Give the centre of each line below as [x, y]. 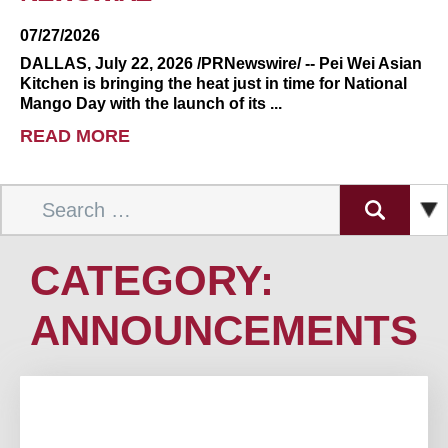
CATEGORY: [152, 281]
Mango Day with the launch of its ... [151, 104]
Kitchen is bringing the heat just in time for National [213, 84]
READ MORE [75, 136]
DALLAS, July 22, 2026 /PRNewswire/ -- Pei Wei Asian [221, 64]
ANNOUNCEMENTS [224, 331]
